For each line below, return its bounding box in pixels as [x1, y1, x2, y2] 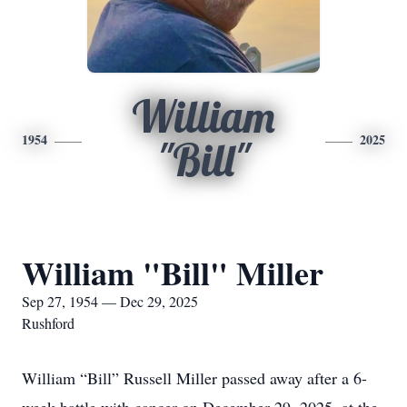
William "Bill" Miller [22, 249, 323, 296]
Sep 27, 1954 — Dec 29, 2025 [22, 292, 198, 311]
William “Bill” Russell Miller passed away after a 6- [22, 367, 367, 389]
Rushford [22, 313, 74, 333]
